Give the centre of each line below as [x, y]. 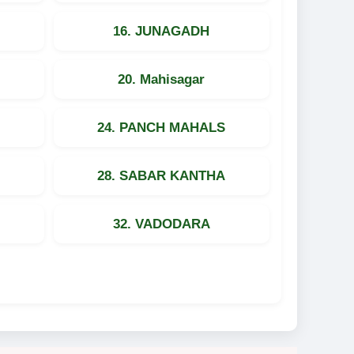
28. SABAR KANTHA [162, 175]
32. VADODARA [161, 224]
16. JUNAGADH [162, 31]
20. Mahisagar [162, 79]
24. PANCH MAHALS [162, 127]
